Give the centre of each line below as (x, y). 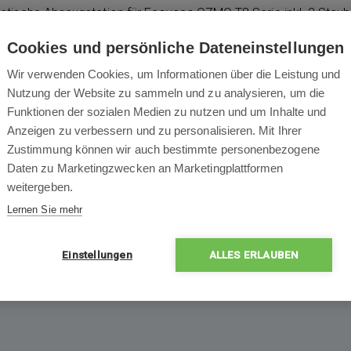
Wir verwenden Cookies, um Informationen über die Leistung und (174, 74)
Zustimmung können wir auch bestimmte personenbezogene (163, 149)
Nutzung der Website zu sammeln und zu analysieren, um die (166, 92)
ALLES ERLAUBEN (254, 254)
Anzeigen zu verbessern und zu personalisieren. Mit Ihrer (154, 130)
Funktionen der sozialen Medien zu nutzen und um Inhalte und (167, 111)
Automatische (244, 227)
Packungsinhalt (249, 103)
